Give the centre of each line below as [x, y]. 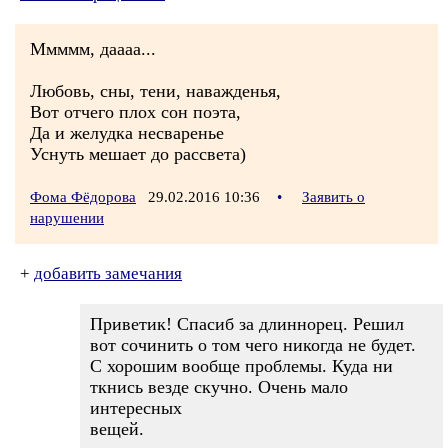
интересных [136, 408]
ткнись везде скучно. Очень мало [219, 387]
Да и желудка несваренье [127, 133]
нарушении [67, 218]
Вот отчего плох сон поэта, [135, 112]
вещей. [117, 429]
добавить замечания [108, 273]
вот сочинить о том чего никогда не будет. [253, 345]
